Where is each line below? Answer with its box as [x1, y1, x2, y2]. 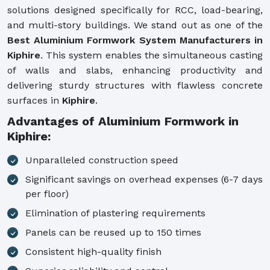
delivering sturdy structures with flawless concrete [7, 79, 263, 91]
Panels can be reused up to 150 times [25, 226, 201, 238]
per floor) [25, 187, 69, 199]
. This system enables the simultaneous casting [40, 49, 263, 61]
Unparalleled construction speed [25, 154, 178, 166]
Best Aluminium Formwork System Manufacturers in [7, 34, 263, 46]
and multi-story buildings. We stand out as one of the [7, 19, 263, 31]
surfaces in [7, 94, 62, 106]
